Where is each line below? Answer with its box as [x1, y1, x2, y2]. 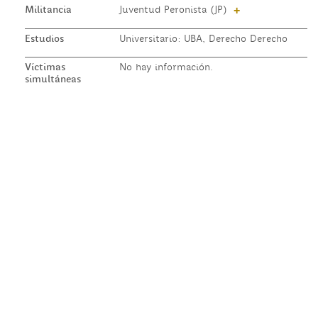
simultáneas [25, 73, 81, 85]
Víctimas [25, 61, 65, 73]
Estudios [25, 33, 64, 45]
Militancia [25, 4, 72, 16]
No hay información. [119, 61, 213, 73]
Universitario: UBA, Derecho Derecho [119, 33, 287, 45]
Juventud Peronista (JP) [119, 4, 231, 16]
